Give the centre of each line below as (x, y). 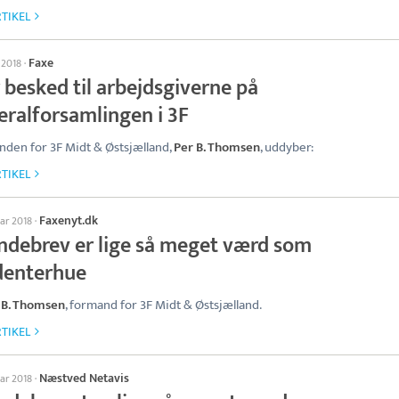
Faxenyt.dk (69, 220)
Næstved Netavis (84, 378)
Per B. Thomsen (217, 147)
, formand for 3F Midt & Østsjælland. (163, 305)
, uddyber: (287, 147)
